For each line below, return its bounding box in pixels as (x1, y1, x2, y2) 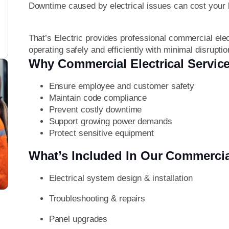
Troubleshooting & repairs (49, 194, 146, 204)
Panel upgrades (49, 214, 108, 224)
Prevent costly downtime (49, 105, 142, 115)
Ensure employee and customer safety (49, 81, 195, 91)
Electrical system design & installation (49, 173, 193, 184)
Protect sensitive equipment (49, 128, 154, 139)
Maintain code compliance (49, 93, 147, 103)
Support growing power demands (49, 117, 172, 127)
